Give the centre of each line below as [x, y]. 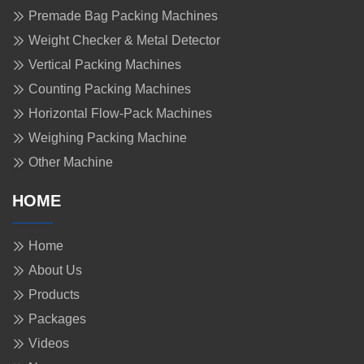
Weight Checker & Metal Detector [124, 41]
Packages [57, 319]
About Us [55, 271]
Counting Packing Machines [110, 89]
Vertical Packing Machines [105, 65]
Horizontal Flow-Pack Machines [120, 114]
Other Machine [71, 162]
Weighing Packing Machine [108, 138]
